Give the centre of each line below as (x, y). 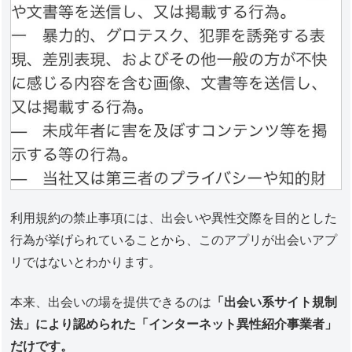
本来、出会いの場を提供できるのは (111, 302)
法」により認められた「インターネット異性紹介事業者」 (174, 324)
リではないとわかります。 (86, 262)
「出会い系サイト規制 (275, 302)
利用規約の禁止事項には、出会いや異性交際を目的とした (174, 218)
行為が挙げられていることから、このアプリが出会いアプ (174, 240)
